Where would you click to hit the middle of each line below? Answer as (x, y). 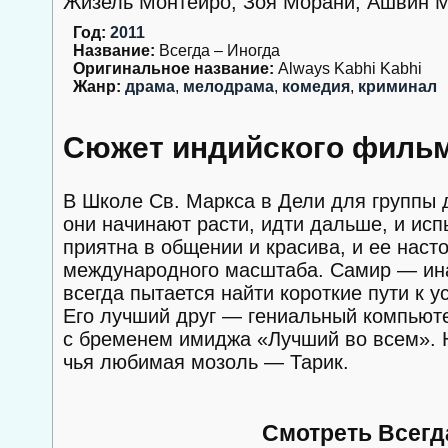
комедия (316, 86)
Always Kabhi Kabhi (348, 68)
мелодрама (228, 86)
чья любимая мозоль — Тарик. (206, 361)
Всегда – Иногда (217, 50)
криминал (397, 86)
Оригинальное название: (173, 68)
